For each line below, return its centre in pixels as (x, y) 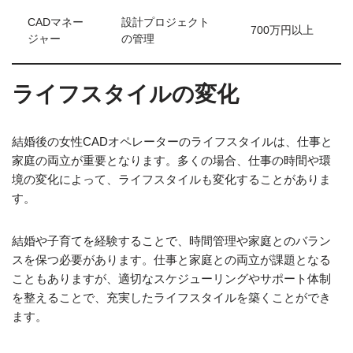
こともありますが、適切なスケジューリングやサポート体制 (171, 279)
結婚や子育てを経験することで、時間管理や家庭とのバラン (171, 241)
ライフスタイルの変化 (125, 94)
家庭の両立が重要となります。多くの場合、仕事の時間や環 (171, 160)
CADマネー (56, 22)
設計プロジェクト (165, 22)
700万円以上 (282, 30)
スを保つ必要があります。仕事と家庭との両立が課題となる (171, 260)
